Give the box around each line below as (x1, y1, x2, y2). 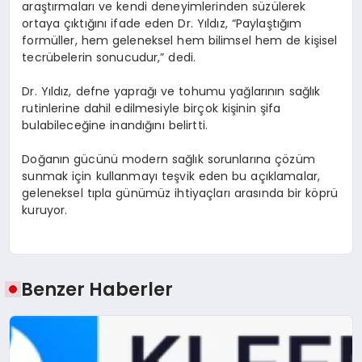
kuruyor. (22, 201, 68, 218)
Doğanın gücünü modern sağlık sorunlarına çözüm (22, 150, 315, 167)
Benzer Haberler (21, 276, 174, 303)
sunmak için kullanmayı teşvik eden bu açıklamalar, (22, 167, 321, 184)
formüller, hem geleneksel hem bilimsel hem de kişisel (22, 32, 338, 48)
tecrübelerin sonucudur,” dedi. (22, 48, 196, 65)
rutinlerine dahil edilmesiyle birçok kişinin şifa (22, 99, 281, 116)
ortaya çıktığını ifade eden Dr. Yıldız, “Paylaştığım (22, 15, 302, 32)
